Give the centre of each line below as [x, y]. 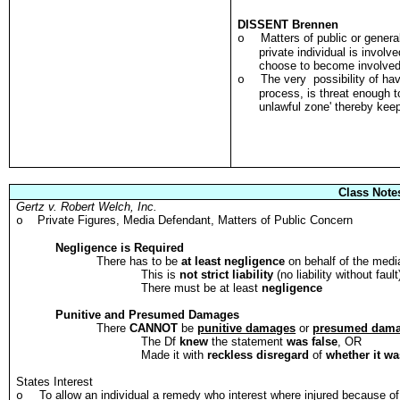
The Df [161, 342]
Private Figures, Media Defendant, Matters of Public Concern [196, 220]
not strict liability [227, 275]
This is [161, 275]
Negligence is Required [120, 248]
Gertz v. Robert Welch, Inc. [87, 207]
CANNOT [154, 328]
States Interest [55, 382]
